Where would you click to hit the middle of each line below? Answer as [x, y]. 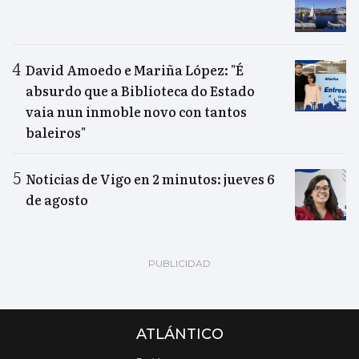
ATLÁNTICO [179, 335]
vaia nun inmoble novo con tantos [136, 112]
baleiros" [56, 133]
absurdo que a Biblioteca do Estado [140, 91]
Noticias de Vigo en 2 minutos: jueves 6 [150, 179]
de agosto [57, 200]
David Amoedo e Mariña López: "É [135, 70]
